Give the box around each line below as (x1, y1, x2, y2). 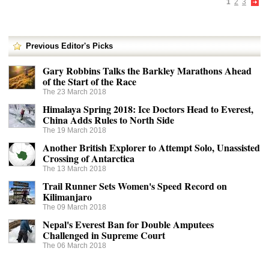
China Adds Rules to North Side (43, 113, 174, 127)
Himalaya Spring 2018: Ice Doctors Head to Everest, (43, 102, 253, 116)
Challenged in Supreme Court (43, 228, 165, 242)
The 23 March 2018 (43, 88, 110, 96)
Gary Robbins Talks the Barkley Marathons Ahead (43, 64, 252, 77)
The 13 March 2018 (43, 165, 110, 173)
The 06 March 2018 (43, 241, 110, 250)
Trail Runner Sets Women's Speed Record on (43, 179, 227, 193)
